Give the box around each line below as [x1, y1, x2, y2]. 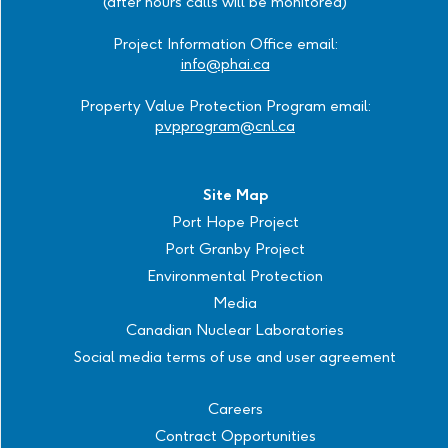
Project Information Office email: [112, 34, 338, 53]
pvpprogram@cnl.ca [155, 116, 295, 135]
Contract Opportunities [154, 426, 316, 445]
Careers [207, 399, 263, 418]
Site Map [202, 185, 268, 204]
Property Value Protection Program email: [79, 96, 371, 115]
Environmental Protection [147, 266, 323, 285]
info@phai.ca [180, 54, 270, 73]
